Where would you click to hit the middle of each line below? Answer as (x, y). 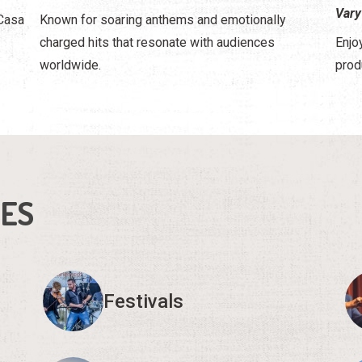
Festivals (143, 301)
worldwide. (70, 65)
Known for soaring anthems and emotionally (162, 20)
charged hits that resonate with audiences (157, 43)
